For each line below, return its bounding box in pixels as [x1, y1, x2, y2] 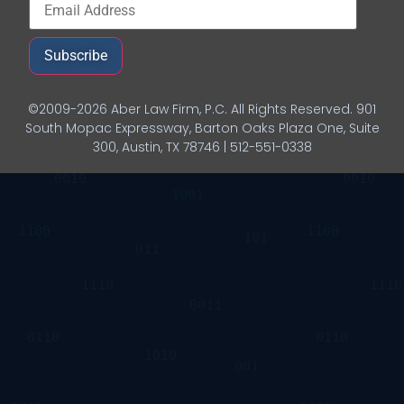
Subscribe [44, 46, 108, 64]
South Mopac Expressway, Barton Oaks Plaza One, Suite [24, 118, 380, 137]
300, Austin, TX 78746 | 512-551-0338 [92, 137, 312, 156]
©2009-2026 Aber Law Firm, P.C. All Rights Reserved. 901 [28, 99, 376, 118]
